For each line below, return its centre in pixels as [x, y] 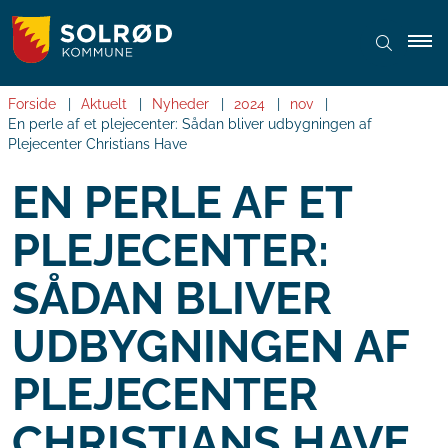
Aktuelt [104, 104]
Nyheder [180, 104]
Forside [32, 104]
